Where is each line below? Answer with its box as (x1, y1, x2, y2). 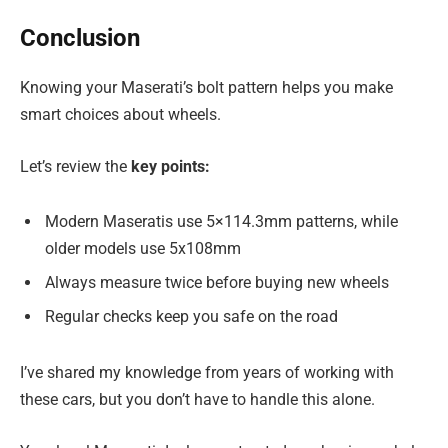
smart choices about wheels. (20, 105, 221, 125)
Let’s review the (20, 156, 131, 176)
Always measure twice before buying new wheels (45, 273, 389, 293)
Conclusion (20, 24, 140, 53)
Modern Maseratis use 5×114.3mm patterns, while (45, 212, 398, 232)
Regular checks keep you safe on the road (45, 307, 338, 327)
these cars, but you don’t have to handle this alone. (20, 390, 375, 410)
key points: (131, 156, 210, 176)
